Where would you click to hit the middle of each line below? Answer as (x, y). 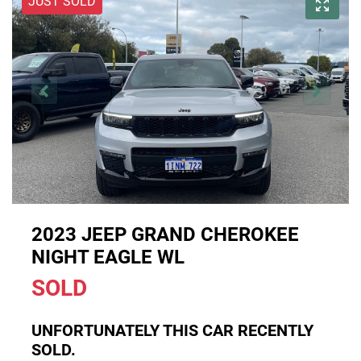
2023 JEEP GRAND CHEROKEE (165, 234)
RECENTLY (274, 330)
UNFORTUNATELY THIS (117, 330)
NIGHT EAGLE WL (108, 257)
